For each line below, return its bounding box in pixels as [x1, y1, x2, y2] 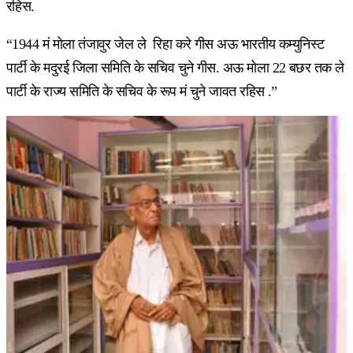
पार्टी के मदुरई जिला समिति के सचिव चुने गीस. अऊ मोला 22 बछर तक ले [6, 59, 344, 76]
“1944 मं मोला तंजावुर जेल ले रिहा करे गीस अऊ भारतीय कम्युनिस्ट [6, 35, 325, 52]
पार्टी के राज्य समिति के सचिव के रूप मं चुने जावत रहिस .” [6, 83, 277, 99]
